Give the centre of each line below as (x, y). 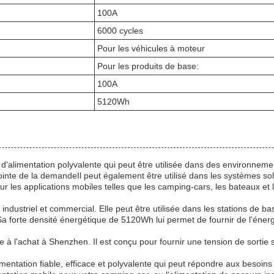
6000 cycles (120, 31)
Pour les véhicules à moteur (151, 48)
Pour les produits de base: (148, 66)
